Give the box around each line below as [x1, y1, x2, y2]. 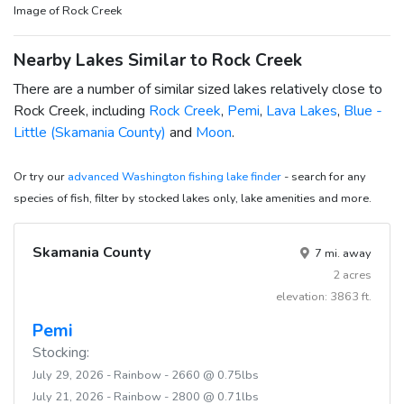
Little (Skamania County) [14, 122, 166, 142]
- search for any [281, 168, 366, 185]
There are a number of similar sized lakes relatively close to [14, 78, 382, 99]
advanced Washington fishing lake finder [68, 168, 281, 185]
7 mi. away [312, 244, 372, 262]
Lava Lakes [266, 100, 337, 121]
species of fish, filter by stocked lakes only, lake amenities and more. [14, 189, 372, 207]
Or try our [14, 168, 68, 185]
